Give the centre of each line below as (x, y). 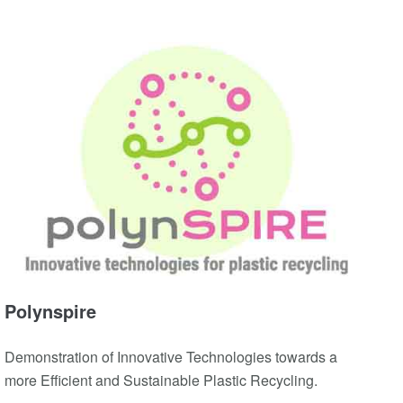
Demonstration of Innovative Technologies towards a (171, 356)
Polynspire (50, 310)
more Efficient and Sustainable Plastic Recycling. (161, 380)
